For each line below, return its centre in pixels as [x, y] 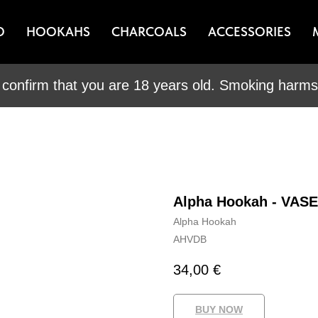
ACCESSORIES [249, 32]
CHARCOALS [149, 32]
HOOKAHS [58, 32]
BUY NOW [219, 310]
